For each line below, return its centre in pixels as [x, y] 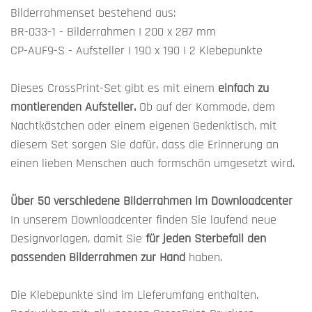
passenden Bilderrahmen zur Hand [100, 257]
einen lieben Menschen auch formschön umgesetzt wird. [153, 163]
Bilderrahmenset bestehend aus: [93, 13]
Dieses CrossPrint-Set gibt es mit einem [114, 88]
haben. [205, 257]
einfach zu [243, 88]
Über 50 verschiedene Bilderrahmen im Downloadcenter [151, 201]
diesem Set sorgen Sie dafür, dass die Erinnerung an [145, 144]
